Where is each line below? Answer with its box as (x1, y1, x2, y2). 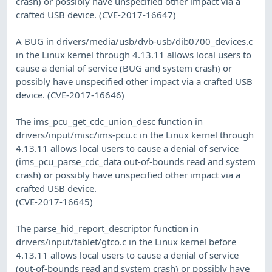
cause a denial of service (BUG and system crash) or (16, 61, 233, 74)
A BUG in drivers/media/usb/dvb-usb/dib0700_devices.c (16, 35, 253, 47)
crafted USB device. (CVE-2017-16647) (16, 8, 177, 21)
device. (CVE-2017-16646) (16, 88, 125, 101)
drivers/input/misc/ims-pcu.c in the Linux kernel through (16, 128, 254, 141)
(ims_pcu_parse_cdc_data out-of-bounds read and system (16, 155, 256, 168)
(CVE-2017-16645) (16, 195, 93, 208)
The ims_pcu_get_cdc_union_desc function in (16, 115, 203, 127)
